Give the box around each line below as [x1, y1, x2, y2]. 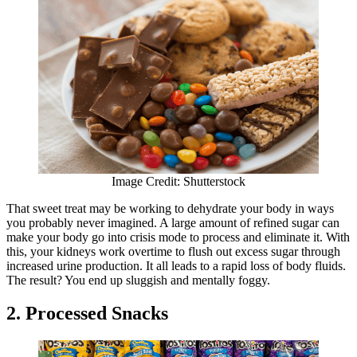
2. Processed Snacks [6, 303, 168, 324]
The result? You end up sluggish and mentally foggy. [6, 273, 273, 287]
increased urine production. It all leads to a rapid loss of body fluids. [6, 258, 346, 273]
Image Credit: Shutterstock [112, 174, 245, 188]
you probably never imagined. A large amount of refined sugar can [6, 215, 339, 229]
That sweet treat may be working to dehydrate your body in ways [6, 201, 334, 215]
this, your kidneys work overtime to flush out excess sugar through [6, 244, 340, 258]
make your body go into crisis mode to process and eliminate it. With [6, 229, 350, 244]
